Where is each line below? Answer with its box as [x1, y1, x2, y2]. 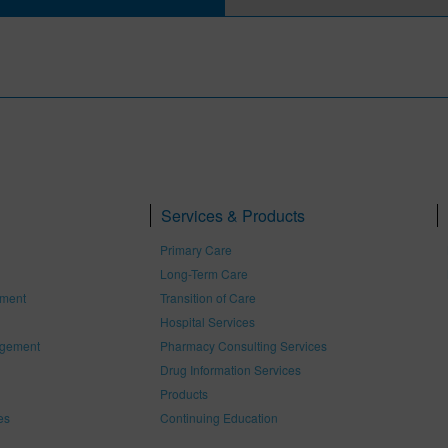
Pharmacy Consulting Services [160, 337, 327, 354]
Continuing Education [160, 409, 278, 426]
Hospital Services [160, 313, 255, 330]
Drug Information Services [160, 361, 301, 378]
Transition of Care [160, 289, 256, 306]
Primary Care [160, 241, 232, 258]
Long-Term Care [160, 265, 248, 282]
